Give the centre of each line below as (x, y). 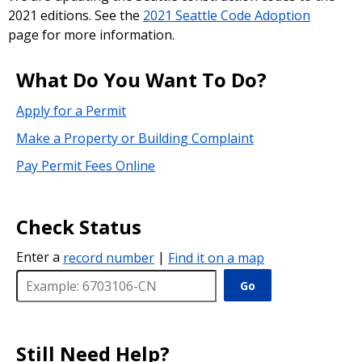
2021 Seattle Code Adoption (227, 15)
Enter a (40, 257)
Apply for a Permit (71, 110)
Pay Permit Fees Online (86, 165)
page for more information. (91, 34)
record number (109, 257)
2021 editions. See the (76, 15)
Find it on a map (216, 257)
